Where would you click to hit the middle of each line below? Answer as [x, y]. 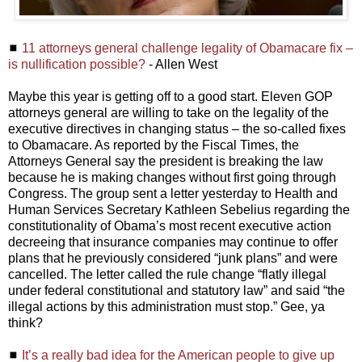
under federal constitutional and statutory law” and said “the [177, 291]
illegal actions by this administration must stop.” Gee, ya [166, 307]
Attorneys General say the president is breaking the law [166, 162]
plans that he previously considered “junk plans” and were [173, 259]
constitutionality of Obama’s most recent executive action [170, 226]
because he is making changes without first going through [172, 178]
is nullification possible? [77, 65]
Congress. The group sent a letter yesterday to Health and [173, 194]
